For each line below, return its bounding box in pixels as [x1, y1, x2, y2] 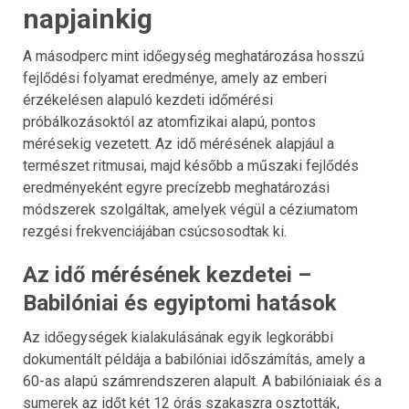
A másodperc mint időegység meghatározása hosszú [23, 47, 364, 65]
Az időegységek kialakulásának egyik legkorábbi [23, 329, 333, 346]
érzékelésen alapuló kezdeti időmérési [23, 91, 273, 109]
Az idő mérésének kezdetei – [23, 262, 311, 288]
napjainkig [23, 3, 152, 35]
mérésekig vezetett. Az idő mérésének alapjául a [23, 135, 334, 152]
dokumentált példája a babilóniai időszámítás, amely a [23, 351, 365, 368]
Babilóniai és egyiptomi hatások [23, 290, 337, 316]
